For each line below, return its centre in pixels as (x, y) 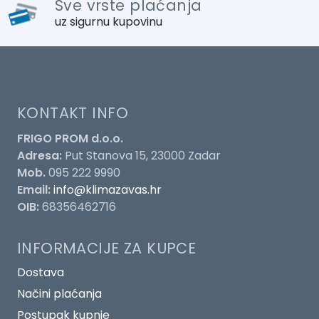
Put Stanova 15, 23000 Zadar (141, 155)
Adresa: (40, 155)
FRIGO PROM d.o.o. (70, 138)
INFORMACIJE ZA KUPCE (107, 248)
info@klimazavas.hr (108, 189)
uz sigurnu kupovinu (108, 21)
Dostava (41, 272)
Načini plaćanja (59, 293)
